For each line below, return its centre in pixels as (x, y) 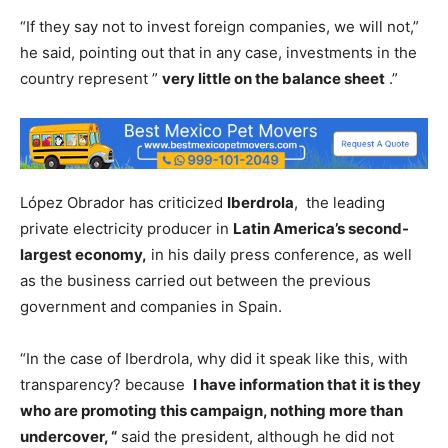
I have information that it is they (307, 384)
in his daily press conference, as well (279, 254)
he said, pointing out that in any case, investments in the (218, 53)
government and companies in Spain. (151, 306)
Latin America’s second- (321, 228)
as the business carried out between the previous (195, 280)
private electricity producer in (126, 228)
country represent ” (91, 79)
